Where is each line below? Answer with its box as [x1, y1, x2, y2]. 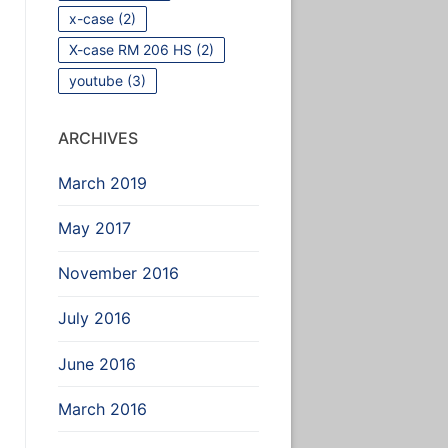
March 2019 [57, 172, 147, 193]
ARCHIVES [57, 127, 138, 148]
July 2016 [57, 308, 131, 329]
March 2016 [57, 398, 147, 419]
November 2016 [57, 263, 179, 284]
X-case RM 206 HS [68, 40, 192, 58]
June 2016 [57, 353, 136, 374]
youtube [68, 71, 123, 89]
